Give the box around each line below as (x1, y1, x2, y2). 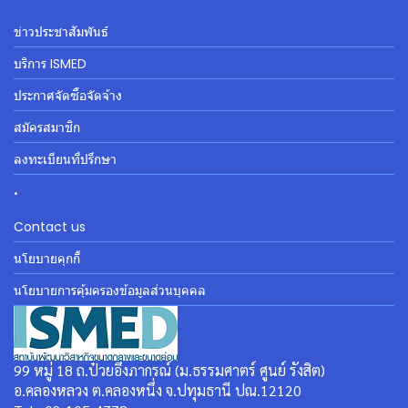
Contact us (14, 218, 86, 236)
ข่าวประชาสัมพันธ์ (14, 23, 108, 41)
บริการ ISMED (14, 55, 87, 73)
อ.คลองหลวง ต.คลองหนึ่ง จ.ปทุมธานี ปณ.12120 (14, 381, 301, 400)
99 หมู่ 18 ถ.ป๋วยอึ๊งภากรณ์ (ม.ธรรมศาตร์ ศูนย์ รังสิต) (14, 361, 325, 380)
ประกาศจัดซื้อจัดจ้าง (14, 87, 122, 105)
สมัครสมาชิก (14, 118, 80, 137)
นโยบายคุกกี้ (14, 250, 80, 268)
